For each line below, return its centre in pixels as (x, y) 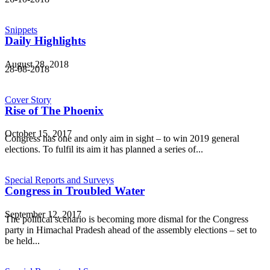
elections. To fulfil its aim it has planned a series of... (104, 149)
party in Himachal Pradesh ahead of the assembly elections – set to (131, 230)
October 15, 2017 (38, 134)
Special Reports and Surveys (59, 180)
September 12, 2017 (43, 215)
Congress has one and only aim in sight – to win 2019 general (122, 139)
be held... (22, 241)
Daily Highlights (45, 40)
